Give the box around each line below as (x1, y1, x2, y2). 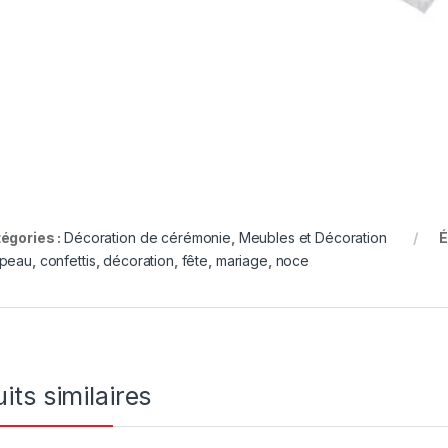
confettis (39, 251, 96, 269)
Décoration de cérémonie (64, 228, 231, 246)
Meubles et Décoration (238, 228, 387, 246)
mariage (215, 251, 268, 269)
